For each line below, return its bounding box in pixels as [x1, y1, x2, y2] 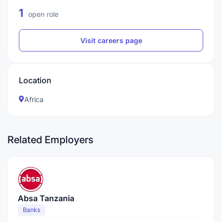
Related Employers [7, 134, 93, 146]
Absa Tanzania [18, 193, 74, 203]
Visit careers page [80, 36, 142, 45]
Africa [24, 95, 44, 104]
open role [26, 10, 58, 18]
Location [19, 75, 52, 85]
